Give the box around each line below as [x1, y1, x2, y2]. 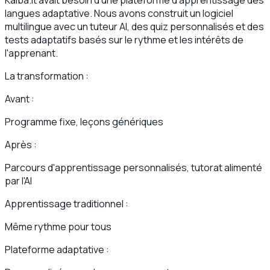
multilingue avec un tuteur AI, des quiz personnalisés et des [5, 20, 264, 34]
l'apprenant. [5, 46, 58, 60]
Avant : [5, 92, 34, 106]
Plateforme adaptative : [5, 243, 109, 257]
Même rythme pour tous [5, 220, 111, 234]
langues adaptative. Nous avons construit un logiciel [5, 7, 233, 20]
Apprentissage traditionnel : [5, 197, 128, 211]
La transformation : [5, 69, 89, 83]
